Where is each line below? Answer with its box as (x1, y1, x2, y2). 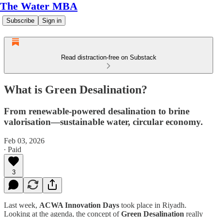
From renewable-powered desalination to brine (4, 106, 189, 116)
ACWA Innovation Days (39, 201, 119, 209)
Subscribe (6, 17, 34, 24)
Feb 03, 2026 (4, 136, 45, 145)
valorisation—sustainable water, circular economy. (4, 116, 203, 127)
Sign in (42, 17, 62, 24)
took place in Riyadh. (119, 201, 186, 209)
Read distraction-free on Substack (61, 54, 156, 61)
